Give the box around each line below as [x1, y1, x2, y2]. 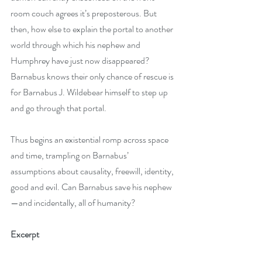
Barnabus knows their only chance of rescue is [11, 70, 175, 83]
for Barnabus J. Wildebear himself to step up [11, 85, 170, 99]
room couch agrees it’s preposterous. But [11, 6, 158, 20]
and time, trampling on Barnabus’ [11, 149, 130, 162]
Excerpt [11, 227, 41, 241]
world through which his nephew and [11, 38, 142, 51]
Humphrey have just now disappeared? [11, 54, 151, 67]
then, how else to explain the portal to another [11, 22, 175, 36]
